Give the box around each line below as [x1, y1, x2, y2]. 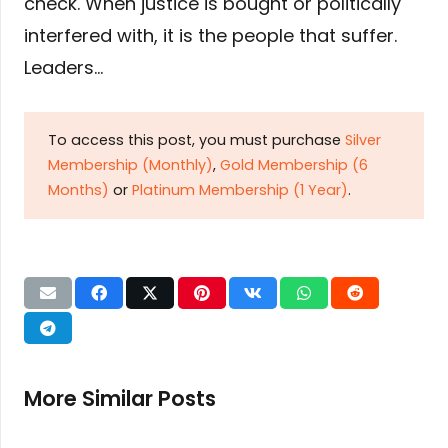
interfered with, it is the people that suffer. [24, 22, 397, 48]
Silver [345, 130, 381, 151]
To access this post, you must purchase [48, 130, 345, 151]
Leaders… [24, 54, 103, 80]
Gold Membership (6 [220, 155, 368, 176]
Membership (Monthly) [48, 155, 213, 176]
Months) [48, 180, 109, 201]
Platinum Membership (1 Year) [132, 180, 348, 201]
